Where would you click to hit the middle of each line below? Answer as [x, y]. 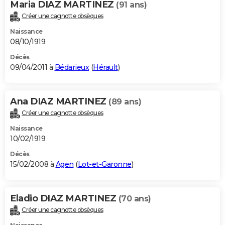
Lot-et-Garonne [104, 164]
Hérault [105, 68]
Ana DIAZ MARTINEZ [59, 102]
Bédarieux [72, 68]
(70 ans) [135, 199]
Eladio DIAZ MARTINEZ [64, 199]
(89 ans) [125, 102]
